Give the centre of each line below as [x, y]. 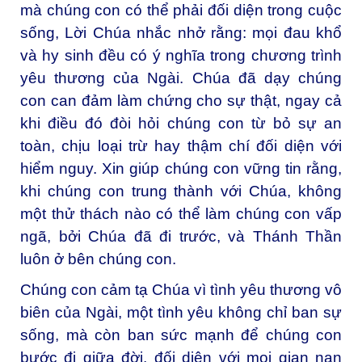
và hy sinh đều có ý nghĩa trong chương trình [181, 56]
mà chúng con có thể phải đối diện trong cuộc [181, 11]
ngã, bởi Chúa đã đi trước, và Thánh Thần [181, 237]
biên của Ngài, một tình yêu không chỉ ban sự [181, 313]
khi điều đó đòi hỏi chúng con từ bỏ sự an [181, 124]
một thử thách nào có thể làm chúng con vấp [181, 214]
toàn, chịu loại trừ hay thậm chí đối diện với [181, 146]
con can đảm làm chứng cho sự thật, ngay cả [181, 101]
